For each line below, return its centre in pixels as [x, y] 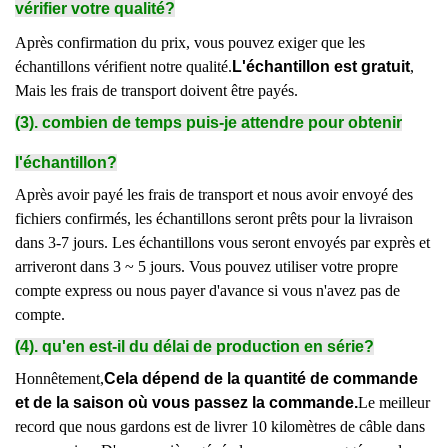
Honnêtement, [59, 378]
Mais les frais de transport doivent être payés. [156, 90]
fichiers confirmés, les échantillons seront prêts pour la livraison [214, 218]
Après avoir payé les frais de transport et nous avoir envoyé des [214, 194]
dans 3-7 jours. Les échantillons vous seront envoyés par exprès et [222, 242]
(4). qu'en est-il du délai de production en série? [194, 346]
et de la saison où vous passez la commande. [186, 402]
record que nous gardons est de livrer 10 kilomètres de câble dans [220, 426]
